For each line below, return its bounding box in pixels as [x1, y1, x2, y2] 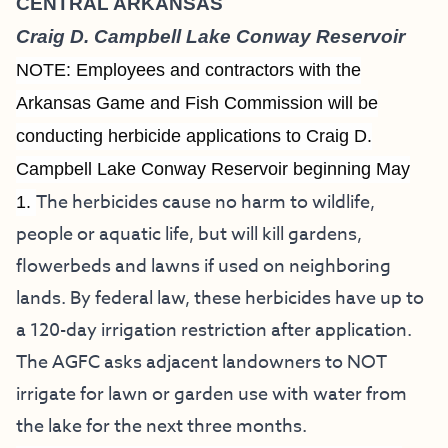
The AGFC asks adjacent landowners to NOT [16, 349, 387, 376]
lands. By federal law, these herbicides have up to [16, 285, 424, 312]
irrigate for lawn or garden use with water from [16, 381, 407, 408]
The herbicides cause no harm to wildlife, [36, 189, 375, 216]
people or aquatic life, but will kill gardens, [16, 221, 362, 248]
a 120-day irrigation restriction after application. [16, 317, 412, 344]
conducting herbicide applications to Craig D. [16, 126, 372, 146]
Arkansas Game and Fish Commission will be [16, 93, 378, 113]
